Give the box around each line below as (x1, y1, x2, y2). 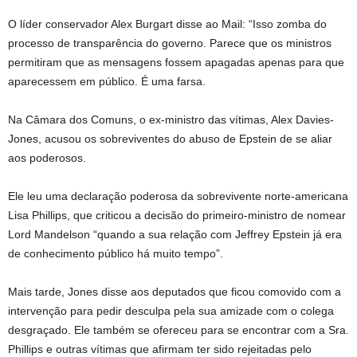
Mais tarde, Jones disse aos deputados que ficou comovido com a (8, 285, 341, 298)
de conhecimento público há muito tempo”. (8, 247, 223, 260)
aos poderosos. (8, 151, 86, 164)
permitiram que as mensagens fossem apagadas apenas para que (8, 56, 344, 69)
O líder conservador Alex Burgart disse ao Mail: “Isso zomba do (8, 18, 327, 30)
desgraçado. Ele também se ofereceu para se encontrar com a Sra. (8, 324, 349, 336)
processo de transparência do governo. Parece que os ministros (8, 37, 331, 49)
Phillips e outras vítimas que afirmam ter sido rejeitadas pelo (8, 343, 312, 355)
